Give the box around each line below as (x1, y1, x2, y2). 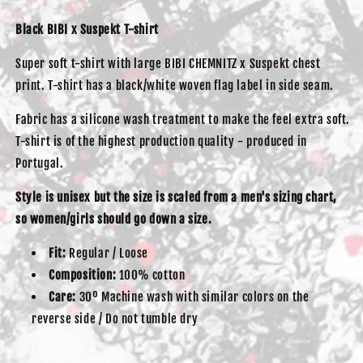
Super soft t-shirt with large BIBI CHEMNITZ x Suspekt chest (15, 56, 321, 72)
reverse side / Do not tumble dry (32, 311, 199, 327)
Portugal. (15, 156, 64, 172)
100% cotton (116, 267, 186, 284)
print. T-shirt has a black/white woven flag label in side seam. (15, 78, 334, 94)
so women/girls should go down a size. (15, 211, 212, 228)
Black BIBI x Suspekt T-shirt (15, 22, 159, 38)
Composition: (49, 267, 117, 284)
